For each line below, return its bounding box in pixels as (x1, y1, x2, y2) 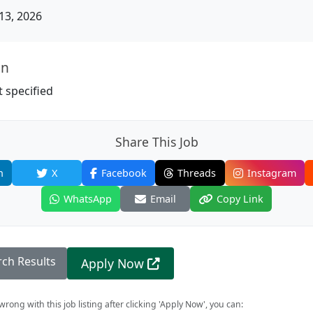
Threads (177, 166, 216, 180)
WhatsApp (64, 192, 112, 205)
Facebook (101, 166, 147, 180)
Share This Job (115, 133, 198, 150)
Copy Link (217, 192, 263, 205)
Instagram (247, 166, 296, 180)
